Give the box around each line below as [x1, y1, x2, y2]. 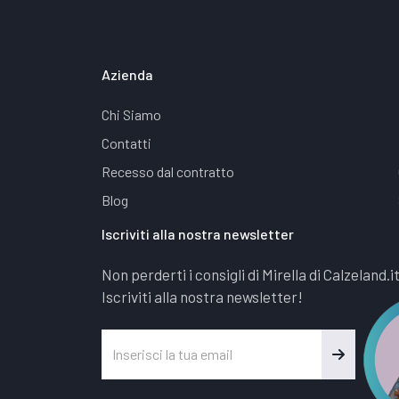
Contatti [102, 134, 151, 152]
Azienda [102, 66, 153, 84]
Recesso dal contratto [102, 163, 234, 181]
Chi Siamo [102, 106, 161, 124]
